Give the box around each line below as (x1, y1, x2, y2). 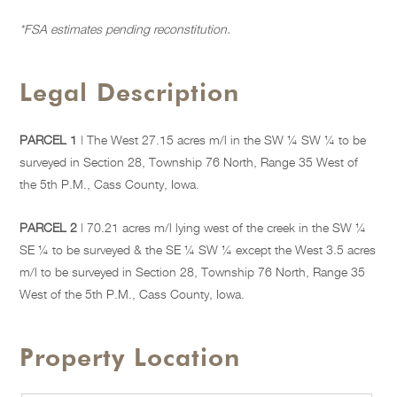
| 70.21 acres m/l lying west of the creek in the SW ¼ (77, 220, 367, 236)
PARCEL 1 (19, 132, 78, 148)
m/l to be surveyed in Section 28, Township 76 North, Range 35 (19, 264, 366, 280)
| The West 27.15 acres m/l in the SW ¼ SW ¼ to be (77, 132, 367, 148)
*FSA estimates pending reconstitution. (19, 21, 231, 37)
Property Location (19, 342, 241, 373)
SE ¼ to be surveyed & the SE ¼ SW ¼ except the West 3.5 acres (19, 242, 377, 258)
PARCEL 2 (19, 220, 78, 236)
